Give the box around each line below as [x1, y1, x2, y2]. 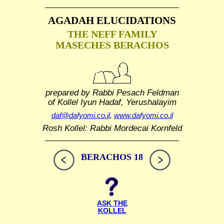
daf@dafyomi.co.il [51, 110, 110, 119]
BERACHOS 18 [81, 152, 143, 162]
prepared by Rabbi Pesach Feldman [45, 87, 179, 97]
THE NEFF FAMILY [67, 28, 157, 39]
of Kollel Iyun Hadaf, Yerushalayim [47, 97, 176, 106]
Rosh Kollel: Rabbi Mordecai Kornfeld [42, 123, 182, 133]
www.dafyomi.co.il [113, 110, 173, 119]
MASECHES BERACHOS [55, 39, 169, 50]
